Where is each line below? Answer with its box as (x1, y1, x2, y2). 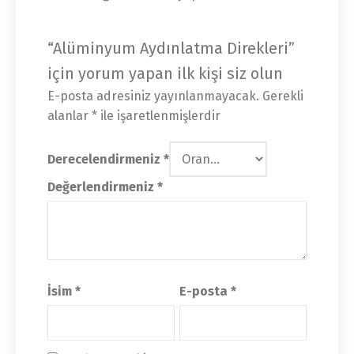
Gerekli (262, 88, 303, 104)
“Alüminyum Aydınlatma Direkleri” (47, 38, 295, 58)
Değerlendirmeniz (47, 179, 157, 194)
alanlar (47, 107, 92, 123)
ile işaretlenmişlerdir (97, 107, 220, 123)
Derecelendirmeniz (47, 151, 164, 167)
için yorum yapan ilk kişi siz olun (47, 63, 283, 83)
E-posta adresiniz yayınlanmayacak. (47, 88, 259, 104)
